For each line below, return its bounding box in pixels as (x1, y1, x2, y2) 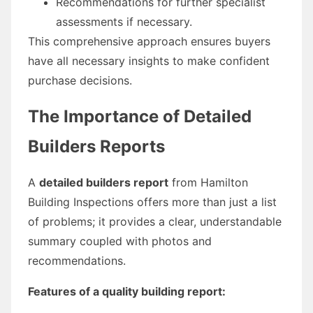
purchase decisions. (28, 73, 132, 87)
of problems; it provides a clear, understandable (28, 214, 282, 228)
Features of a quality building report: (28, 284, 226, 298)
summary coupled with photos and (28, 233, 212, 248)
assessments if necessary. (56, 14, 192, 29)
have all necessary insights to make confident (28, 53, 270, 68)
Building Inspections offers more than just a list (28, 194, 277, 209)
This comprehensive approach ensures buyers (28, 34, 270, 48)
